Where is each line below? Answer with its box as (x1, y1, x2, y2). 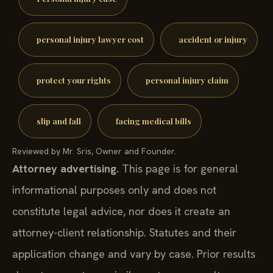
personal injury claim (145, 74, 229, 86)
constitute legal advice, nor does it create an (12, 204, 230, 218)
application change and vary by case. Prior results (12, 246, 255, 261)
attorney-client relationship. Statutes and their (12, 225, 236, 239)
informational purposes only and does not (12, 182, 216, 197)
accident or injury (178, 34, 247, 45)
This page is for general (119, 161, 238, 175)
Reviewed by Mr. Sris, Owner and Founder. (12, 145, 176, 157)
